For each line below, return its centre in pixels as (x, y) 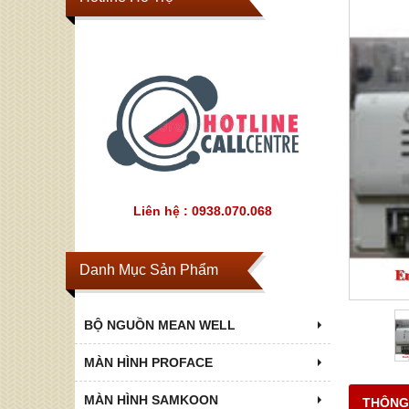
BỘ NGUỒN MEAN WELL (160, 325)
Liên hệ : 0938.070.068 (203, 210)
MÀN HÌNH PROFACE (148, 362)
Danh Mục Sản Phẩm (149, 269)
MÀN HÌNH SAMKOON (151, 399)
